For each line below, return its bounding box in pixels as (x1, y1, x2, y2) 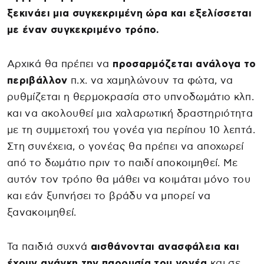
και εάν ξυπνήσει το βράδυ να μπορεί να (7, 190, 211, 201)
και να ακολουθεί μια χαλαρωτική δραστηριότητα (7, 108, 253, 118)
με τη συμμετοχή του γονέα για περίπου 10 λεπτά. (7, 124, 255, 135)
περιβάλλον (7, 75, 68, 85)
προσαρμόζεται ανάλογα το (113, 58, 256, 69)
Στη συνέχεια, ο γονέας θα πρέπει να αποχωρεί (7, 141, 244, 151)
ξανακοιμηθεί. (7, 207, 77, 217)
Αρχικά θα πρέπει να (7, 58, 113, 69)
